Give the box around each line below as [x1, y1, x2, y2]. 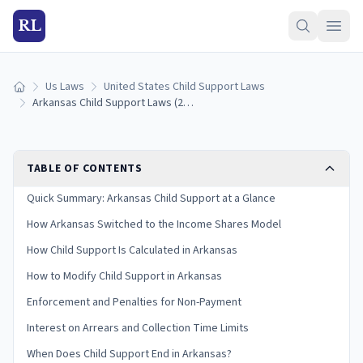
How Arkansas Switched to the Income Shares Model [27, 216, 281, 233]
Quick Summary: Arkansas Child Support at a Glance [27, 190, 275, 207]
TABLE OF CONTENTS [27, 160, 143, 177]
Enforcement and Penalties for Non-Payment [27, 294, 241, 310]
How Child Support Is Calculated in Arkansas [27, 242, 237, 258]
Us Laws [45, 79, 84, 95]
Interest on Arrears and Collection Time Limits [27, 320, 249, 336]
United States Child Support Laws [104, 79, 265, 95]
